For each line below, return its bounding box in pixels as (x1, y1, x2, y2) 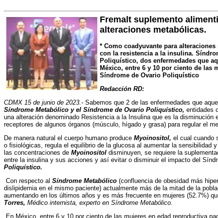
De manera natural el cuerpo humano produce (4, 134, 134, 142)
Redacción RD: (100, 85, 144, 92)
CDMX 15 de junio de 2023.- (4, 99, 83, 106)
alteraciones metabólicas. (100, 25, 206, 35)
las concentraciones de (4, 149, 71, 156)
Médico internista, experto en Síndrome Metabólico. (25, 199, 173, 206)
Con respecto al (4, 177, 52, 184)
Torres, (4, 199, 25, 206)
